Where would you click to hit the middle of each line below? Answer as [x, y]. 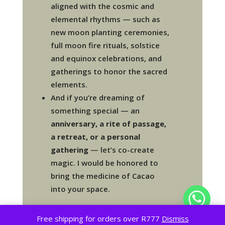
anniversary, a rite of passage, [109, 124]
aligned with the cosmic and [103, 6]
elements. [69, 85]
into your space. [81, 189]
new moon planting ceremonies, [110, 32]
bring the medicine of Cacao [103, 176]
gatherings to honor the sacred [109, 72]
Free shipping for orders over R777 [99, 218]
